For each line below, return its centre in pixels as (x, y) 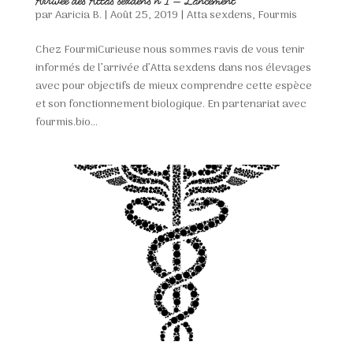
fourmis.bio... (66, 123)
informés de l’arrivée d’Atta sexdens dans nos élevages (173, 69)
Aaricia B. (78, 16)
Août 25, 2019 (144, 16)
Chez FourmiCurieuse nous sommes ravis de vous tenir (170, 50)
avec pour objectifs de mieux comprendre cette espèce (173, 87)
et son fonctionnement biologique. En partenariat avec (171, 105)
